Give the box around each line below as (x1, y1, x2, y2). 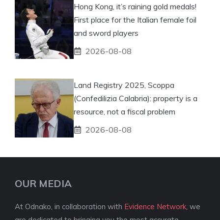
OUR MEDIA (15, 177, 72, 190)
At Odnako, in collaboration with (15, 201, 124, 211)
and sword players (74, 27, 138, 38)
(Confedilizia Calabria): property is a (74, 93, 197, 103)
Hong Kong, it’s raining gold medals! (74, 1, 196, 11)
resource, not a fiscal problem (74, 106, 175, 116)
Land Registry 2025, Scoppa (74, 80, 174, 90)
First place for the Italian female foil (74, 14, 196, 25)
